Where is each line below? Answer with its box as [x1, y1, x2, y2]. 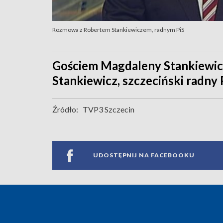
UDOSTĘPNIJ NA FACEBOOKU [93, 151, 195, 159]
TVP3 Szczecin [83, 104, 134, 114]
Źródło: [52, 104, 78, 114]
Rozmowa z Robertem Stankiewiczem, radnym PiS [52, 25, 184, 33]
